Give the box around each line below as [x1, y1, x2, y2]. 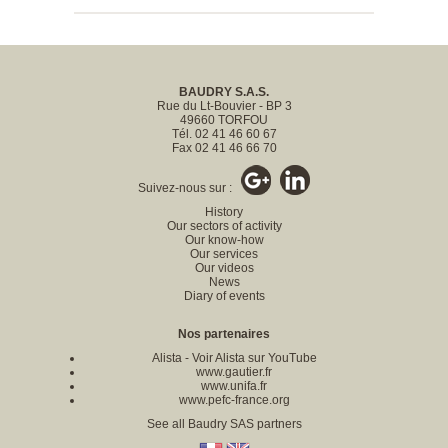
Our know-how [184, 233, 264, 247]
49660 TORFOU [180, 113, 268, 127]
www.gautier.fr [196, 365, 272, 379]
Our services [190, 247, 258, 261]
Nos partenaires [178, 327, 270, 341]
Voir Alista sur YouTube [191, 351, 317, 365]
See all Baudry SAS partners [146, 417, 302, 431]
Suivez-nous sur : [138, 181, 241, 195]
